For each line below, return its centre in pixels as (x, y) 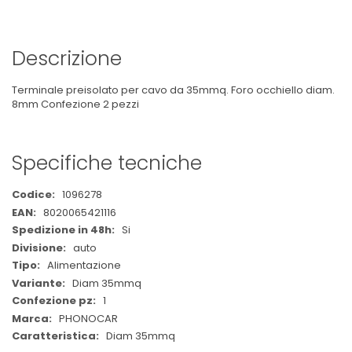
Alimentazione (84, 266)
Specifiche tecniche (107, 163)
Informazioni (43, 208)
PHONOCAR (88, 318)
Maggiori (34, 194)
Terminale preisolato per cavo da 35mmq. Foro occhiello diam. (173, 90)
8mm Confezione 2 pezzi (75, 104)
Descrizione (67, 58)
